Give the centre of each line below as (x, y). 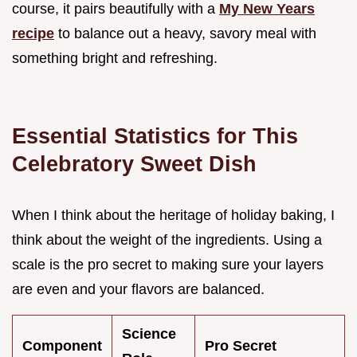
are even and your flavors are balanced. (138, 289)
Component (62, 345)
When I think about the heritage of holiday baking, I (173, 215)
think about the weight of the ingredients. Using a (167, 239)
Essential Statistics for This (155, 135)
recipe (33, 33)
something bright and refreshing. (115, 58)
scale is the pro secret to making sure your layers (168, 264)
